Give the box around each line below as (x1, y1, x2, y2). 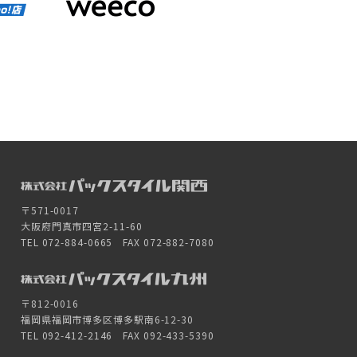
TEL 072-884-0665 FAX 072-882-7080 (20, 235, 214, 249)
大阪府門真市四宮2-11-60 (20, 219, 143, 233)
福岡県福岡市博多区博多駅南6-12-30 (20, 312, 194, 327)
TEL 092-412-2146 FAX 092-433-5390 (20, 328, 214, 343)
